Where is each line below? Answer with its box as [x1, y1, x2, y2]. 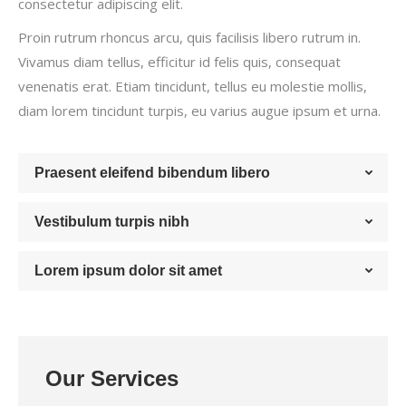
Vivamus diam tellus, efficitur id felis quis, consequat [18, 53, 341, 71]
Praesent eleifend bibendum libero [34, 165, 270, 180]
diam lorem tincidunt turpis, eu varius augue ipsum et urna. [18, 101, 381, 120]
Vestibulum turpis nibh [34, 214, 189, 229]
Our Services [45, 366, 179, 391]
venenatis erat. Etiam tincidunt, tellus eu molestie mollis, [18, 77, 367, 95]
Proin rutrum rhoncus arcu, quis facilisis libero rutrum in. [18, 28, 361, 46]
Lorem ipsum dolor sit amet [34, 263, 222, 278]
